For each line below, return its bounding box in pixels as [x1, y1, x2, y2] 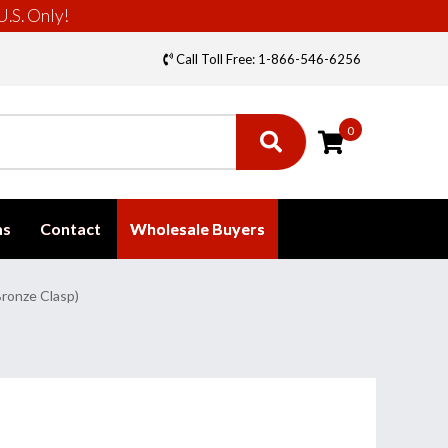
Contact [40, 219, 101, 238]
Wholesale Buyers [130, 219, 265, 238]
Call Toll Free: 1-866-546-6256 [173, 51, 361, 67]
